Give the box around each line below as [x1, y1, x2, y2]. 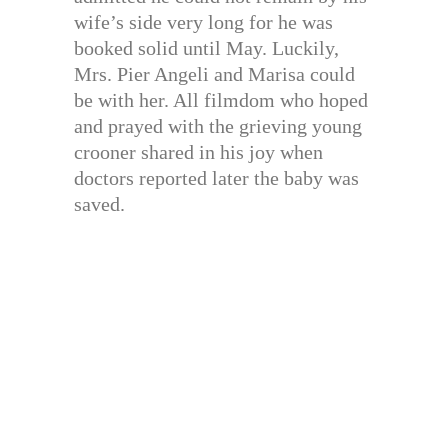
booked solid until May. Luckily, [74, 37, 339, 60]
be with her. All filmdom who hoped [74, 89, 368, 112]
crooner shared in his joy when [74, 141, 323, 164]
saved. [74, 193, 125, 216]
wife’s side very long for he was [74, 11, 333, 34]
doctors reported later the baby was [74, 167, 359, 190]
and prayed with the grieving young [74, 115, 362, 138]
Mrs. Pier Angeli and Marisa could [74, 63, 355, 86]
